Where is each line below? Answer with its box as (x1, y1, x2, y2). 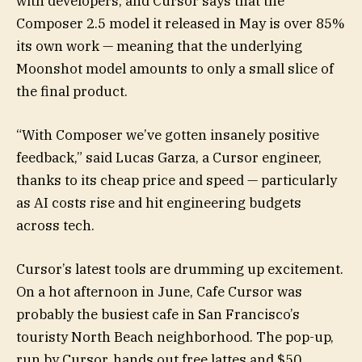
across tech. (16, 217, 95, 235)
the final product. (16, 82, 128, 100)
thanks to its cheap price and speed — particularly (16, 171, 337, 190)
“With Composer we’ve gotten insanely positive (16, 126, 319, 145)
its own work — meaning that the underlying (16, 36, 302, 55)
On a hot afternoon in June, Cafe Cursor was (16, 283, 302, 301)
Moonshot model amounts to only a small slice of (16, 59, 334, 78)
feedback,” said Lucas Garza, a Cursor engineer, (16, 149, 322, 167)
